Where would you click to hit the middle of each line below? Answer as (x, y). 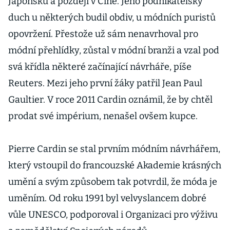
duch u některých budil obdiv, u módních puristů (112, 17)
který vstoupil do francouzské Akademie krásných (115, 165)
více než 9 (175, 9)
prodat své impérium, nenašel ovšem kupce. (103, 116)
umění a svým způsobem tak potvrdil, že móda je (113, 182)
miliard (169, 23)
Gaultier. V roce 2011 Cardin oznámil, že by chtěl (110, 100)
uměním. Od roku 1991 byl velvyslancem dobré (107, 198)
